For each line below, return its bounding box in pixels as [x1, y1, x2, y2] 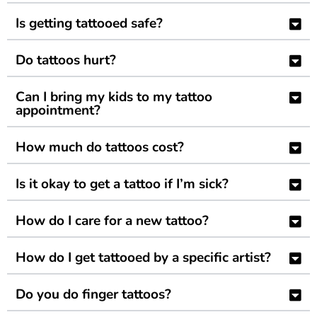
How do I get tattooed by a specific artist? [16, 248, 271, 267]
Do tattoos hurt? [16, 51, 116, 70]
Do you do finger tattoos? [16, 285, 171, 304]
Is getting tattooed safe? [16, 14, 163, 33]
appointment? [16, 101, 100, 120]
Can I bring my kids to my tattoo [16, 88, 212, 107]
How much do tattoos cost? [16, 138, 184, 157]
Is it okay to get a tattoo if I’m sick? [16, 175, 229, 194]
